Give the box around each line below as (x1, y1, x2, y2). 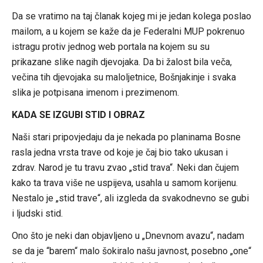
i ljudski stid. (11, 207, 63, 219)
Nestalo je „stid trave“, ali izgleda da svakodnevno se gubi (11, 192, 249, 204)
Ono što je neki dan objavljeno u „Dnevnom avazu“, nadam (11, 230, 244, 241)
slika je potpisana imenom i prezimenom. (11, 86, 179, 98)
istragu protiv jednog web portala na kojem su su (11, 41, 210, 52)
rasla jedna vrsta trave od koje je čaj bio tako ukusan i (11, 146, 228, 158)
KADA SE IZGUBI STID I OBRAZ (11, 109, 145, 120)
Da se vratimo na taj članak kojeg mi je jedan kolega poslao (11, 10, 251, 22)
